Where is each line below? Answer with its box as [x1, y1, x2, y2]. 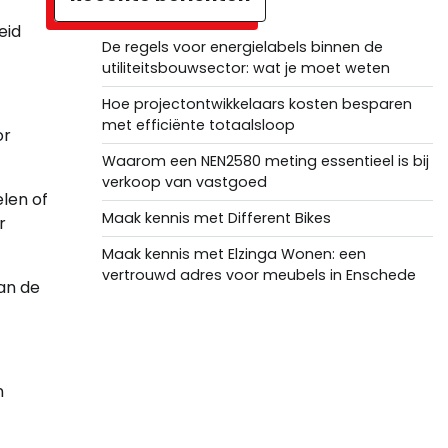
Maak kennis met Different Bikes [101, 208, 331, 228]
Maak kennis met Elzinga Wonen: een [101, 244, 366, 264]
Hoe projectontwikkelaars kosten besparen [101, 94, 412, 114]
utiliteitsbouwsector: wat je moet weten [101, 58, 390, 78]
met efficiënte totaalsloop [101, 115, 295, 135]
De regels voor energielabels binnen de [101, 37, 383, 57]
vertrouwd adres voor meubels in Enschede [101, 265, 416, 285]
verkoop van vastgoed [101, 172, 267, 192]
